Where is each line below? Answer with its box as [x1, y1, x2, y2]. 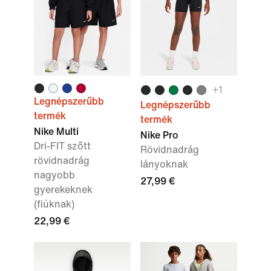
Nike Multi [34, 126, 79, 137]
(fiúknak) [34, 199, 74, 209]
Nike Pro [140, 130, 178, 140]
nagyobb [34, 170, 75, 180]
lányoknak [140, 159, 188, 169]
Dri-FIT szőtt [34, 141, 91, 151]
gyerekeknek [34, 184, 93, 195]
